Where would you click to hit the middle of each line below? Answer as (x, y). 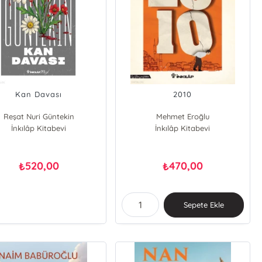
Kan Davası (39, 94)
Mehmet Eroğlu (182, 116)
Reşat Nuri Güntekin (39, 116)
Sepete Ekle (204, 205)
